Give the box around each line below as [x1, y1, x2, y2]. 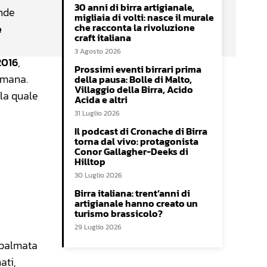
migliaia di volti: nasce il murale [74, 10, 214, 25]
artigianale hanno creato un [74, 196, 198, 211]
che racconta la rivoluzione [74, 20, 195, 35]
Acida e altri [74, 92, 128, 107]
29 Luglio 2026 [74, 222, 122, 233]
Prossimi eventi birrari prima [74, 62, 201, 77]
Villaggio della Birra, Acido [74, 82, 193, 97]
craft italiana [74, 30, 131, 45]
